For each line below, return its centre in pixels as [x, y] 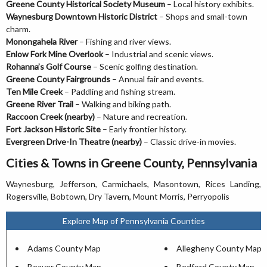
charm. [18, 29]
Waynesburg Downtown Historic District [82, 16]
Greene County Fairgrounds [58, 79]
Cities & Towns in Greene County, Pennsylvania [131, 163]
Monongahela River [42, 41]
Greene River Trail [40, 104]
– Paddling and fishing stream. [119, 91]
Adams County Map [64, 248]
